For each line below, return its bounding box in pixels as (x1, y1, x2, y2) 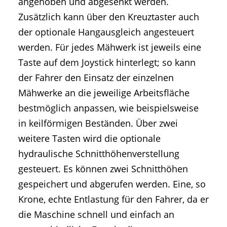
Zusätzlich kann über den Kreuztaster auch (18, 11, 199, 23)
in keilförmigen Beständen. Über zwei (18, 117, 178, 130)
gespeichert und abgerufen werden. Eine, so (18, 178, 206, 191)
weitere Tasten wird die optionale (18, 132, 161, 145)
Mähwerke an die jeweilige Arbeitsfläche (18, 87, 190, 99)
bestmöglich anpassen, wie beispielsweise (18, 102, 199, 115)
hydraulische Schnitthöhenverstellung (18, 147, 179, 160)
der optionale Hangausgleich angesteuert (18, 26, 194, 39)
